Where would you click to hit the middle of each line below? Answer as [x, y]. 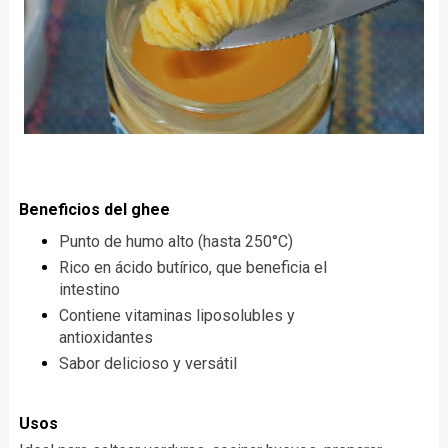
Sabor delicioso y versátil [147, 364]
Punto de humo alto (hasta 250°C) [175, 242]
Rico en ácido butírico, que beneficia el [192, 268]
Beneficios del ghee [94, 210]
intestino [89, 290]
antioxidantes [105, 338]
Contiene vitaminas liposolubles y [176, 316]
